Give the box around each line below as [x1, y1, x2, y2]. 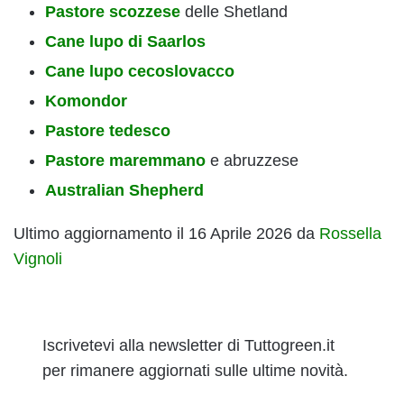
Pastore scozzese [45, 3, 180, 22]
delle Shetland [180, 3, 288, 22]
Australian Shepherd [45, 181, 204, 200]
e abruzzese [206, 151, 298, 170]
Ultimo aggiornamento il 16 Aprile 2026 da [14, 225, 319, 243]
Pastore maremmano [45, 151, 206, 170]
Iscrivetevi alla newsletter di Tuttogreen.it [42, 336, 335, 355]
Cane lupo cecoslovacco [45, 62, 234, 81]
